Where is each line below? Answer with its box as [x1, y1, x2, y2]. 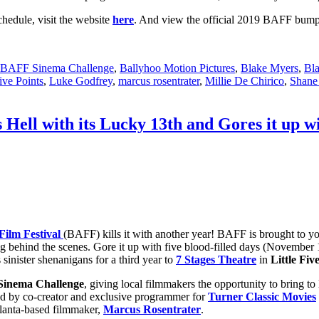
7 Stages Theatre [176, 253, 256, 266]
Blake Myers [241, 61, 298, 74]
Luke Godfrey [49, 74, 113, 87]
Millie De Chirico [205, 74, 284, 87]
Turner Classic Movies [208, 291, 316, 303]
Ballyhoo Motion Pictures [120, 61, 235, 74]
